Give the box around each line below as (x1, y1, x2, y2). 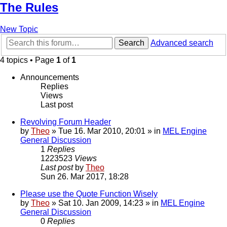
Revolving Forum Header (20, 118, 111, 127)
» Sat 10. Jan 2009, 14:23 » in (50, 199, 161, 208)
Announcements (20, 73, 79, 82)
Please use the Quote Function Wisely (20, 190, 158, 199)
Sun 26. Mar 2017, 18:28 (41, 172, 129, 181)
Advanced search (150, 39, 213, 48)
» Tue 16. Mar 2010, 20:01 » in (50, 127, 163, 136)
